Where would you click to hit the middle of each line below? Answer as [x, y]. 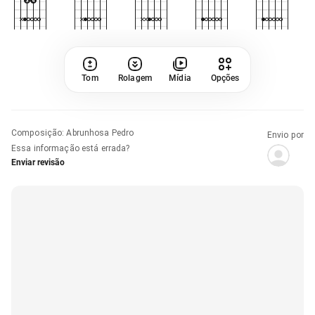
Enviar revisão [38, 162]
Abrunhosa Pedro [100, 133]
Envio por [285, 135]
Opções [225, 78]
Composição [37, 133]
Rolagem [135, 78]
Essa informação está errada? [71, 148]
